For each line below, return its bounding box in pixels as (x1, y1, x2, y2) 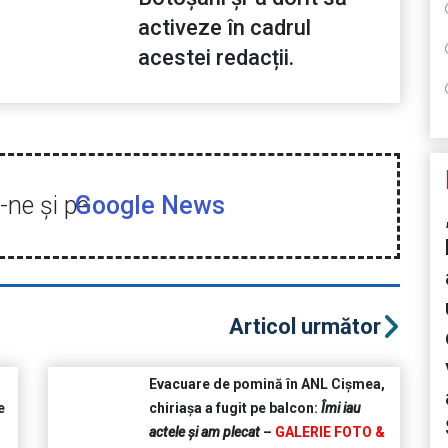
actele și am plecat (148, 424, 260, 441)
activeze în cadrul (138, 15, 311, 41)
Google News (74, 191, 225, 221)
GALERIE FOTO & (274, 424, 385, 441)
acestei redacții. (138, 45, 294, 71)
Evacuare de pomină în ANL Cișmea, (148, 376, 385, 393)
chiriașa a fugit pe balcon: (148, 400, 321, 417)
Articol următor (228, 314, 381, 340)
